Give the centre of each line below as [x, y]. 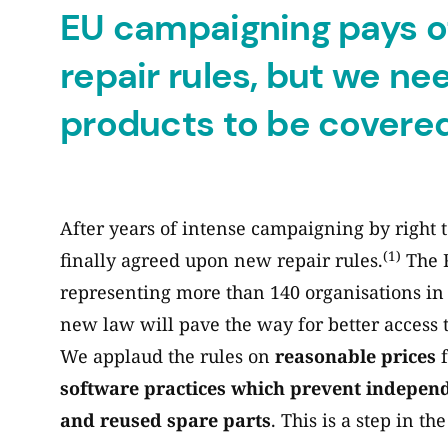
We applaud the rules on [167, 356]
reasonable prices [355, 356]
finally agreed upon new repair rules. [221, 260]
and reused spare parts [165, 420]
